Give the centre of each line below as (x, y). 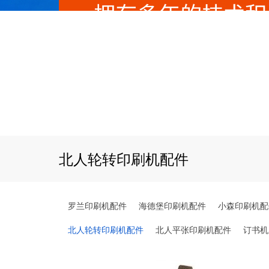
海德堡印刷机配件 (172, 206)
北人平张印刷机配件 (193, 230)
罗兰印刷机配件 (97, 206)
